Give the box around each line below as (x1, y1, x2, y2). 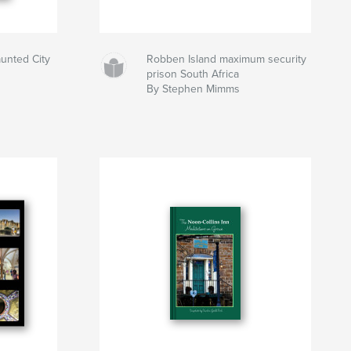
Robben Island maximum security (147, 52, 307, 67)
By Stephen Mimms (147, 82, 241, 96)
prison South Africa (147, 67, 240, 81)
